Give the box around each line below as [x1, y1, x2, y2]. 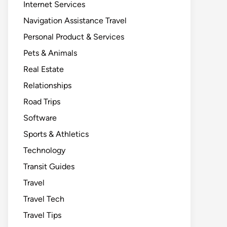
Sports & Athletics [23, 129, 89, 139]
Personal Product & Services [23, 32, 124, 42]
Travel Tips [23, 210, 61, 220]
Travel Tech [23, 194, 64, 204]
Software [23, 113, 57, 123]
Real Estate [23, 64, 64, 74]
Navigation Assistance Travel [23, 16, 127, 25]
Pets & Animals [23, 48, 77, 58]
